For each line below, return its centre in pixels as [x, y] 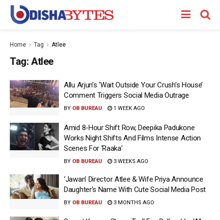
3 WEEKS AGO [130, 161]
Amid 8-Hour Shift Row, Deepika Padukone [129, 127]
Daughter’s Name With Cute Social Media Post [135, 189]
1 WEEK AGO [128, 108]
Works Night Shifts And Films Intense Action [133, 138]
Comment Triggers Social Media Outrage [126, 95]
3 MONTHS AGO [133, 202]
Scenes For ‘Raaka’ [93, 148]
